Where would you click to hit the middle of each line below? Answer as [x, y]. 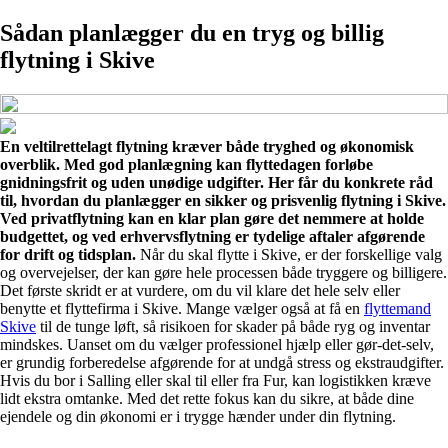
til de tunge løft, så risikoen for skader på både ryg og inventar [233, 326]
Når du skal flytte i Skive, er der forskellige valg [289, 254]
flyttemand [397, 308]
